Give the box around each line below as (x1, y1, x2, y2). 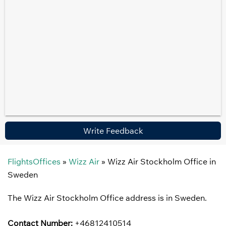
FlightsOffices (8, 156, 61, 166)
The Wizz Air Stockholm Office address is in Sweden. (8, 193, 209, 203)
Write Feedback (83, 126, 143, 136)
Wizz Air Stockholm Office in (107, 156, 216, 166)
